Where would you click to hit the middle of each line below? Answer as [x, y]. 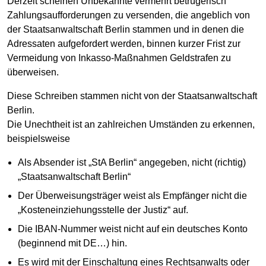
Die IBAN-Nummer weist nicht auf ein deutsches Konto [132, 229]
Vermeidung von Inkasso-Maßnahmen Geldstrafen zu [119, 58]
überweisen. [33, 72]
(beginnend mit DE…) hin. [72, 243]
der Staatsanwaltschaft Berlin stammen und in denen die [126, 29]
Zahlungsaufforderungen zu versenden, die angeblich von [129, 15]
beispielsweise [39, 138]
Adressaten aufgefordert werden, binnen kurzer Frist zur [124, 43]
